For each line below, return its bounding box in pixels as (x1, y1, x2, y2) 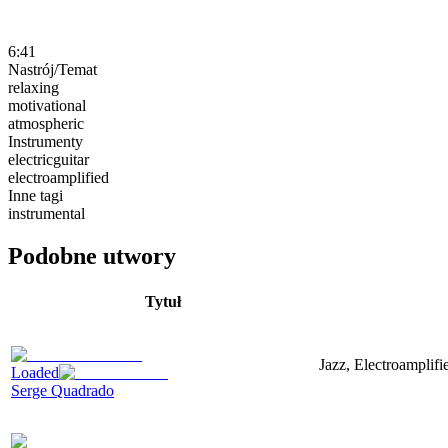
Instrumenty (8, 132, 83, 150)
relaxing (8, 78, 59, 96)
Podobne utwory (8, 242, 176, 269)
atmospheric (8, 114, 84, 132)
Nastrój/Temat (8, 60, 97, 78)
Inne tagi (8, 186, 63, 204)
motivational (8, 96, 86, 114)
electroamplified (8, 168, 109, 186)
